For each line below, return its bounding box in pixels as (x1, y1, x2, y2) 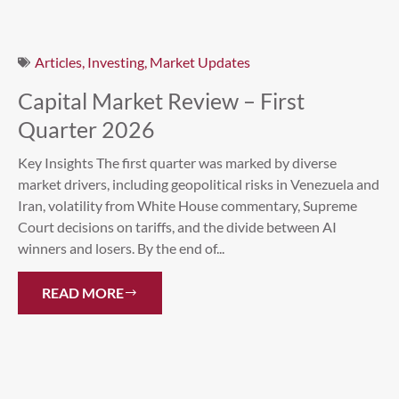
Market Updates (150, 53, 250, 70)
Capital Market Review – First (18, 86, 305, 114)
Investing (87, 53, 144, 70)
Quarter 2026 (18, 115, 155, 142)
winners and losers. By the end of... (18, 239, 224, 256)
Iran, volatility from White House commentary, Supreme (18, 196, 357, 214)
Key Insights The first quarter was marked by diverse (18, 153, 337, 171)
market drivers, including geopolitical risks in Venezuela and (18, 175, 379, 192)
